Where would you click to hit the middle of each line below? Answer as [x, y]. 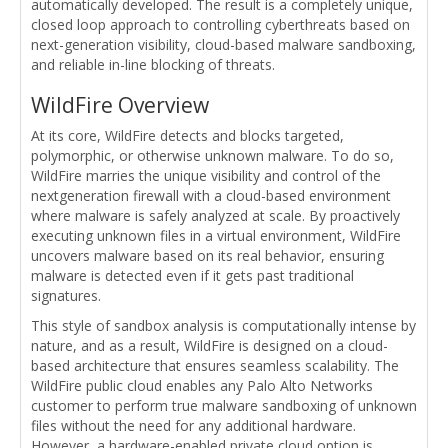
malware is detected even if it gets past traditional [192, 275]
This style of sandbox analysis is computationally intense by [223, 325]
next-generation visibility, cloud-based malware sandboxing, [223, 44]
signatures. [66, 295]
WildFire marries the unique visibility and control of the [206, 175]
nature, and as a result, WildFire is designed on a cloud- [209, 345]
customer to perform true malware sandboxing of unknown [224, 405]
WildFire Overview [120, 104]
